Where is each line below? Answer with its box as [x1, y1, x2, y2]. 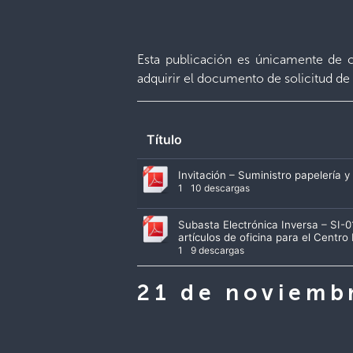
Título [147, 131, 183, 147]
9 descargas [188, 243, 245, 256]
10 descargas [188, 181, 251, 194]
